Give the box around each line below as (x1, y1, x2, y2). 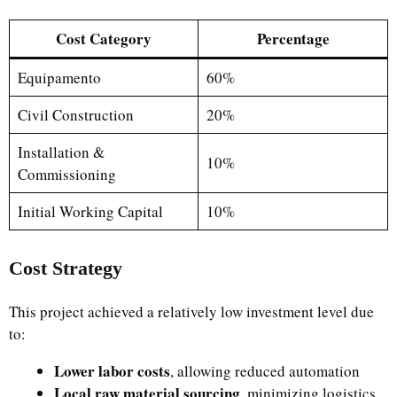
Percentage (256, 27, 330, 50)
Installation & (17, 142, 105, 162)
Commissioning (17, 164, 116, 184)
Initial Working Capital (17, 201, 163, 222)
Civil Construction (17, 105, 134, 125)
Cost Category (56, 27, 152, 50)
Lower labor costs (54, 359, 170, 382)
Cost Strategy (9, 256, 122, 279)
